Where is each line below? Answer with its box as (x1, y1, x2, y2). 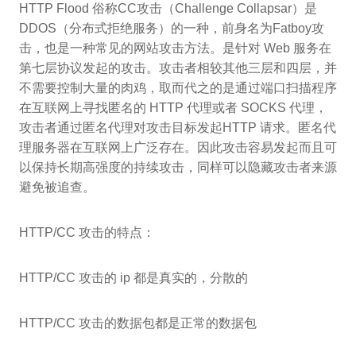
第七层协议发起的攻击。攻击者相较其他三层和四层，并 (19, 61, 337, 75)
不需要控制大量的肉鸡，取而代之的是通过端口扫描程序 (19, 81, 337, 95)
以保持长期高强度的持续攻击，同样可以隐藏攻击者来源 (19, 161, 337, 175)
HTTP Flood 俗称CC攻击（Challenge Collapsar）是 (19, 2, 317, 16)
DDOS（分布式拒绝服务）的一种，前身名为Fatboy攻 (19, 21, 324, 36)
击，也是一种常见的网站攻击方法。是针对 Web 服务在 (19, 41, 331, 56)
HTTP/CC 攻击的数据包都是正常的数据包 (19, 316, 257, 331)
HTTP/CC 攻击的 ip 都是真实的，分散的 (19, 271, 248, 285)
